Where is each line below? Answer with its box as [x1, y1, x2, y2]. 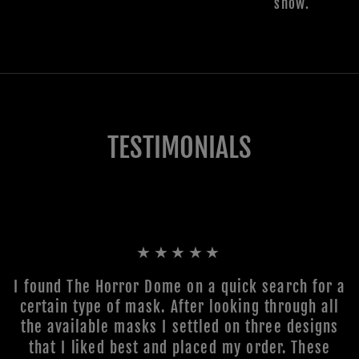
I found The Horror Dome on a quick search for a [14, 276, 345, 296]
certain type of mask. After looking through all [19, 297, 340, 317]
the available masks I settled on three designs [20, 317, 339, 337]
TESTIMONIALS [107, 130, 252, 164]
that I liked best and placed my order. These [28, 337, 331, 357]
